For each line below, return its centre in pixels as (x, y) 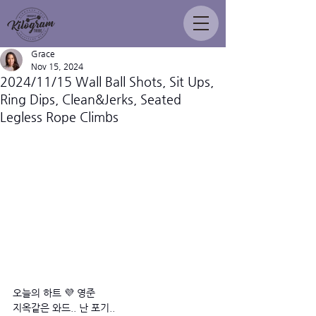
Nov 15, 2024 (57, 66)
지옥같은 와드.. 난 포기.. (65, 308)
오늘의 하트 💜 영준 (54, 293)
